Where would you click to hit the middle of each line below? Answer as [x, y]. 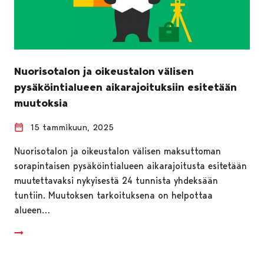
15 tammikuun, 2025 [72, 127]
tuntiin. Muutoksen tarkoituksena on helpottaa [113, 195]
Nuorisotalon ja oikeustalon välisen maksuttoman [118, 151]
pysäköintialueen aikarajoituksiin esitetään [126, 87]
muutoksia [41, 103]
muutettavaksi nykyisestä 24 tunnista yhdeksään [116, 180]
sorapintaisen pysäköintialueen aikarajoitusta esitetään [131, 166]
